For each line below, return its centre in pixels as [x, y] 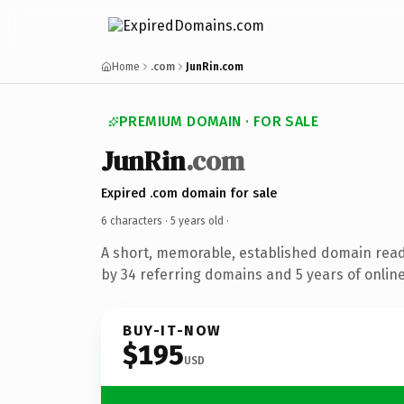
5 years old [197, 220]
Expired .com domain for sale [189, 193]
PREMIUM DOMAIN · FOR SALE [219, 121]
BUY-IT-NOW [172, 330]
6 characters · [136, 220]
